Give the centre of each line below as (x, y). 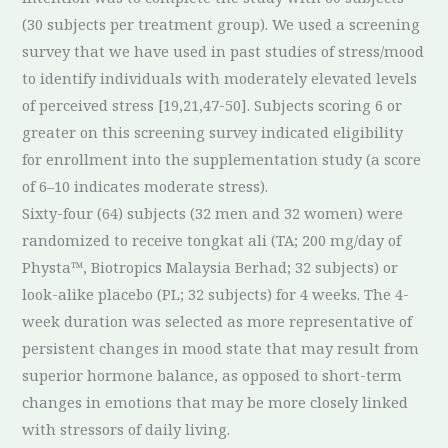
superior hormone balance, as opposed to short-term (212, 375)
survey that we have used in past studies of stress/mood (223, 51)
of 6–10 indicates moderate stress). (145, 186)
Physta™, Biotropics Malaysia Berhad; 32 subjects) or (210, 267)
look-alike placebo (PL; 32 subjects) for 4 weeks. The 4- (216, 294)
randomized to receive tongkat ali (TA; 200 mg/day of (212, 240)
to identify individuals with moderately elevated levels (220, 78)
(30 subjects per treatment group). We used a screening (221, 24)
